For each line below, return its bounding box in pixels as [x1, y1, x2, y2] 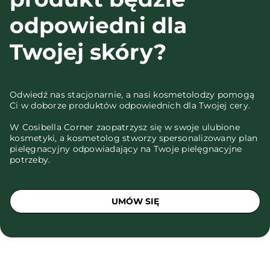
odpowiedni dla [10, 12, 187, 39]
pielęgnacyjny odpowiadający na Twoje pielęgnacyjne [10, 143, 242, 154]
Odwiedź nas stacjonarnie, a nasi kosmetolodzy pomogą [10, 89, 254, 100]
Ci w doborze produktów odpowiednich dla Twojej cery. [10, 100, 250, 111]
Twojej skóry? [10, 39, 166, 65]
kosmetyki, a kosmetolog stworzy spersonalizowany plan [10, 133, 258, 143]
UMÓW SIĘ [111, 196, 159, 207]
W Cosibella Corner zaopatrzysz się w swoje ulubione [10, 122, 240, 133]
